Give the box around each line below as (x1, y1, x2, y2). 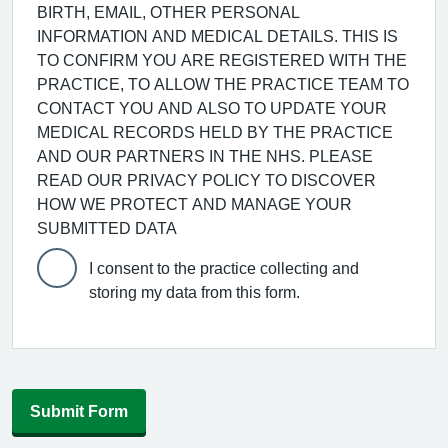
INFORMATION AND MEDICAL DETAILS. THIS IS (37, 28, 398, 44)
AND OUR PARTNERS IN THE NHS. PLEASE (37, 148, 373, 164)
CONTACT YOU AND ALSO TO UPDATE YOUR (37, 100, 387, 116)
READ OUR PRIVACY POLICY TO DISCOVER (37, 172, 376, 188)
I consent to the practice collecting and (89, 260, 359, 276)
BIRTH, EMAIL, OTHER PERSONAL (37, 4, 300, 20)
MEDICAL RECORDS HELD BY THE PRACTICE (37, 124, 393, 140)
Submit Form (30, 403, 128, 419)
